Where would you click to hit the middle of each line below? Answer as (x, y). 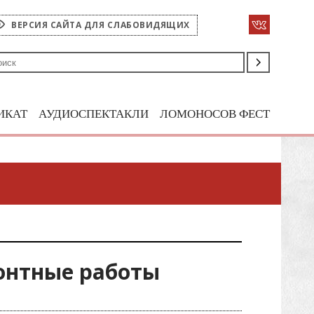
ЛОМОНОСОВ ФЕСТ (215, 114)
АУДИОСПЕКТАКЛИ (94, 114)
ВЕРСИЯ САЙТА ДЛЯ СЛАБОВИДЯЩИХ (101, 25)
